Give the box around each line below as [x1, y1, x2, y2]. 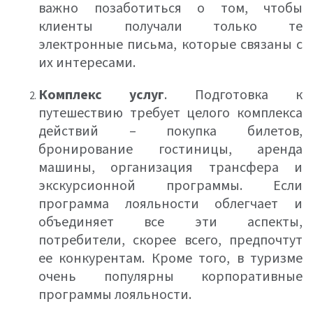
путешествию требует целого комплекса [38, 103, 303, 123]
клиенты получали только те [38, 17, 303, 36]
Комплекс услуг [38, 85, 165, 105]
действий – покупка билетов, [38, 122, 303, 141]
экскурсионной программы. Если [38, 176, 303, 196]
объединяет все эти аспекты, [38, 212, 303, 232]
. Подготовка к [164, 85, 303, 105]
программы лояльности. [38, 285, 191, 305]
